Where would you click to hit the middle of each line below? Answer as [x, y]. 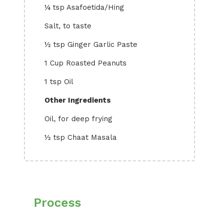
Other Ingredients [78, 100]
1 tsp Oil [59, 82]
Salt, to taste [68, 26]
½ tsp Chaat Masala [81, 137]
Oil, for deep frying [78, 119]
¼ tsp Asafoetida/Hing [84, 7]
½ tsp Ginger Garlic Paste [91, 44]
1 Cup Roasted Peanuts [86, 63]
